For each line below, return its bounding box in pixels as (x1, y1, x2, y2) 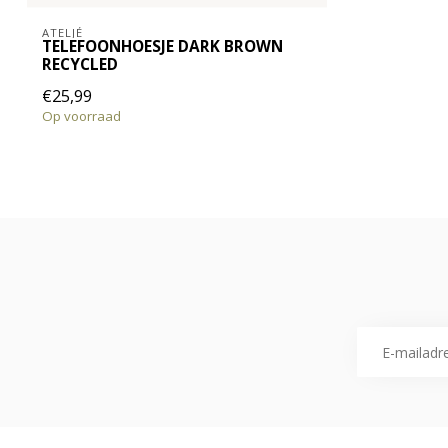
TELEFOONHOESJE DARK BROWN (42, 36, 283, 58)
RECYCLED (42, 54, 118, 76)
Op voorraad (42, 107, 121, 126)
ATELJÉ (42, 25, 83, 41)
